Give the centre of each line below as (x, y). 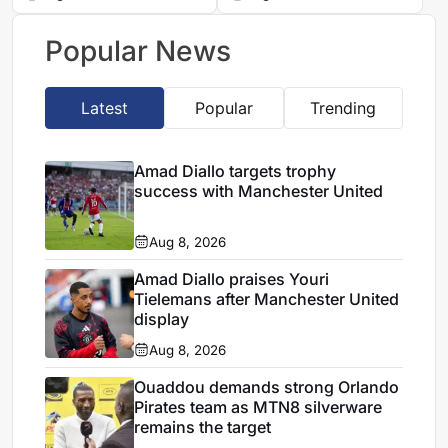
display (162, 318)
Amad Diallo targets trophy (235, 170)
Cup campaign (284, 15)
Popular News (138, 51)
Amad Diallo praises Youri (232, 278)
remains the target (203, 426)
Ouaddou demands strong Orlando (267, 386)
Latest (105, 108)
